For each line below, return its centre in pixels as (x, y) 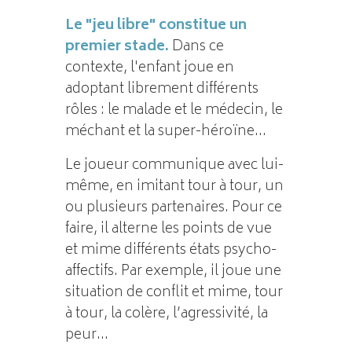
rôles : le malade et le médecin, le (174, 110)
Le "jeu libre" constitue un (156, 26)
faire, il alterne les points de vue (168, 229)
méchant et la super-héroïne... (165, 132)
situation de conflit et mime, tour (174, 293)
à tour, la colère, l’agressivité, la (166, 314)
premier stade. (117, 47)
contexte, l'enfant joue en (149, 68)
